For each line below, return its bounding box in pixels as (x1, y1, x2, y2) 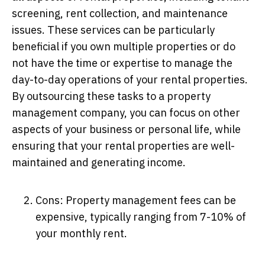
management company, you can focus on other (12, 105, 240, 119)
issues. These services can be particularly (12, 22, 215, 37)
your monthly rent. (35, 226, 127, 240)
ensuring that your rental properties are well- (12, 138, 235, 153)
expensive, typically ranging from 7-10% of (35, 209, 246, 224)
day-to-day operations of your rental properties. (12, 72, 248, 86)
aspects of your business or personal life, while (12, 122, 241, 136)
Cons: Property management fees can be (35, 193, 236, 207)
